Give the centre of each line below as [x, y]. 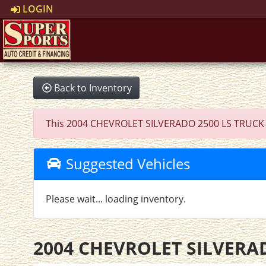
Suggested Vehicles [126, 164]
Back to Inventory [93, 88]
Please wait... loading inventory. [116, 199]
